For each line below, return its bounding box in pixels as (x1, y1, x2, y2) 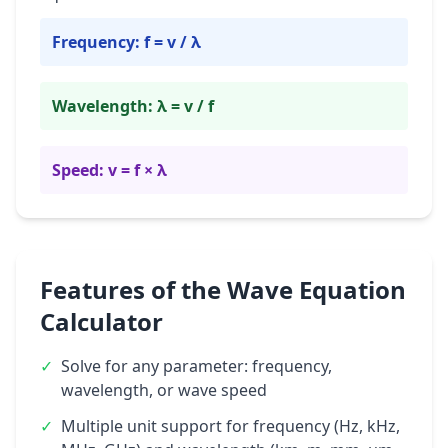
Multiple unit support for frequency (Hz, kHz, (61, 415, 400, 437)
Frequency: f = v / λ (52, 31, 201, 53)
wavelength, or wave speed (61, 379, 267, 401)
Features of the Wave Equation (40, 273, 406, 306)
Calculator (40, 305, 163, 338)
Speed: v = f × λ (52, 159, 167, 181)
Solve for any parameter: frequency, (61, 355, 332, 377)
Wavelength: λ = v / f (52, 95, 214, 117)
